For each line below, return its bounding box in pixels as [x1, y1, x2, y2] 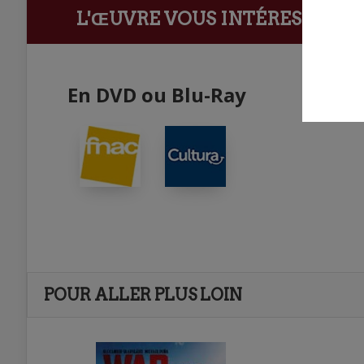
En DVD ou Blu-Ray [67, 81, 246, 108]
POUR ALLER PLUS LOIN [44, 285, 242, 305]
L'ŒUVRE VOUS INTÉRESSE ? [76, 8, 337, 29]
